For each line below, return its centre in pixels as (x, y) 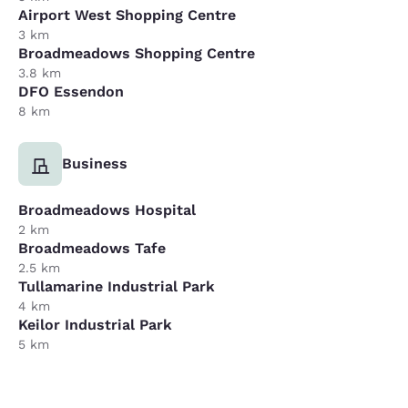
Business (95, 164)
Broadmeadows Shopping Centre (137, 54)
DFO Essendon (71, 92)
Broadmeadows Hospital (107, 210)
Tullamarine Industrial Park (117, 287)
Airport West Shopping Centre (127, 15)
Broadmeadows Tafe (92, 249)
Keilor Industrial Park (95, 325)
